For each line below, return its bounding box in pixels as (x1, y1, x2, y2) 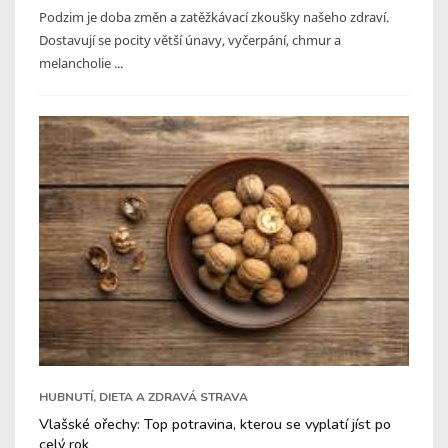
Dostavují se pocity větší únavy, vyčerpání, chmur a (39, 30, 341, 49)
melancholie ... (39, 53, 123, 72)
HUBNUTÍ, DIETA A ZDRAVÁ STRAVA (39, 388, 248, 405)
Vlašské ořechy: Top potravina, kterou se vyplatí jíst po (39, 413, 391, 434)
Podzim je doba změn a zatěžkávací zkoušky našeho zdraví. (39, 7, 389, 26)
